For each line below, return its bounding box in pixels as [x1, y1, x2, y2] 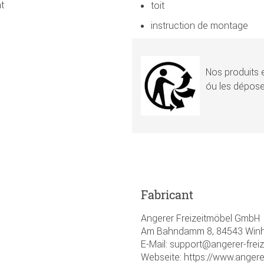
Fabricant [141, 186, 193, 202]
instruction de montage [151, 19, 248, 31]
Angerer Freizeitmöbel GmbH [141, 212, 260, 224]
